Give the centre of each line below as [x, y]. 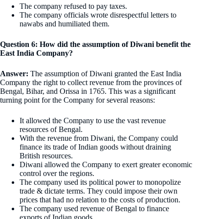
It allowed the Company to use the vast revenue [93, 120]
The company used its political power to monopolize [100, 182]
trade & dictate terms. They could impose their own [99, 191]
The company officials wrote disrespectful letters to [98, 15]
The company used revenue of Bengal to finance [94, 208]
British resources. [46, 155]
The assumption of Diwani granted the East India [106, 73]
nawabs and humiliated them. [65, 23]
